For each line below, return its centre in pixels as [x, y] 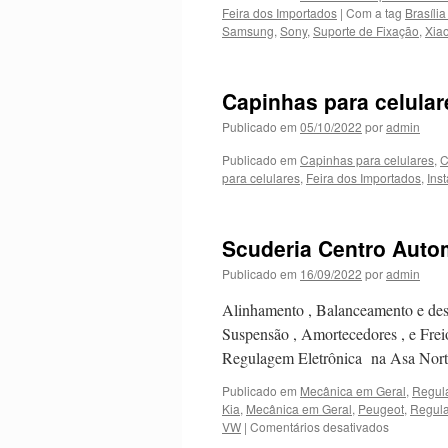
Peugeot [381, 408]
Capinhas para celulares [367, 159]
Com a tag [375, 12]
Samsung [248, 30]
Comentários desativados [319, 426]
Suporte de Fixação [366, 30]
